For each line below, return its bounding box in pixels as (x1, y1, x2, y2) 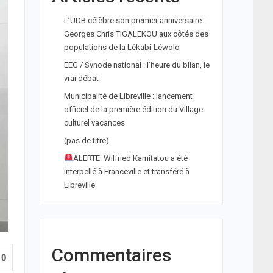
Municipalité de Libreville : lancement (63, 91, 193, 101)
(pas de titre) (63, 136, 109, 145)
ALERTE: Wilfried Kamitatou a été (73, 154, 188, 163)
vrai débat (63, 74, 99, 83)
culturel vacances (63, 118, 125, 127)
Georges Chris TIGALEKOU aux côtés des (63, 29, 208, 38)
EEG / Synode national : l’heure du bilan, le (63, 60, 210, 69)
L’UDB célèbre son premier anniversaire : (63, 16, 205, 25)
